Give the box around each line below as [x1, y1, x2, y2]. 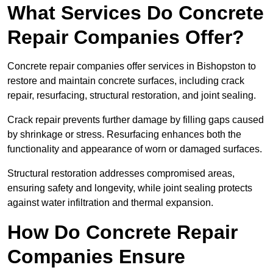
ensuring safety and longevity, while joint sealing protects [7, 183, 252, 194]
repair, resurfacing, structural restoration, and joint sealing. [7, 90, 256, 101]
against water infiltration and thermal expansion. [7, 197, 213, 208]
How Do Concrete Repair [7, 221, 238, 244]
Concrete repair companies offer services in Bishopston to [7, 61, 256, 72]
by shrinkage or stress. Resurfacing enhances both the [7, 129, 241, 140]
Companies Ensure [7, 246, 185, 268]
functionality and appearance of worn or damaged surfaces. [7, 144, 262, 155]
